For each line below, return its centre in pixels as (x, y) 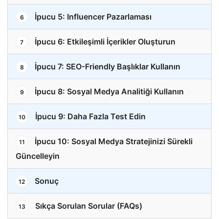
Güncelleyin (38, 156)
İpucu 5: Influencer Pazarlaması (92, 17)
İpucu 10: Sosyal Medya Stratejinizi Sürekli (113, 142)
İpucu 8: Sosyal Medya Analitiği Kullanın (108, 92)
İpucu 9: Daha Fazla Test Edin (89, 117)
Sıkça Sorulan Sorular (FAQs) (88, 206)
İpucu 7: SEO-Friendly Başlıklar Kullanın (107, 67)
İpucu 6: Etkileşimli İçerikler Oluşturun (104, 42)
